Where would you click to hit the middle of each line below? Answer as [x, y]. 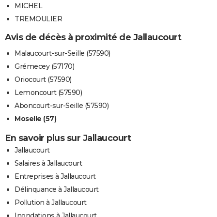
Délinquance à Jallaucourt [57, 189]
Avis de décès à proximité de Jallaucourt [93, 38]
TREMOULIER [38, 19]
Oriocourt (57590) [43, 79]
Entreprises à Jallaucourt [55, 176]
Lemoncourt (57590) [48, 92]
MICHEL [28, 6]
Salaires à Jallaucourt [48, 163]
